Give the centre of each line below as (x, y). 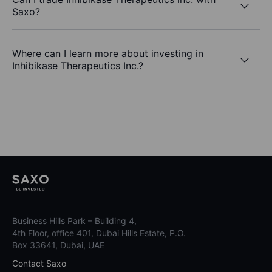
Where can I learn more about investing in (108, 54)
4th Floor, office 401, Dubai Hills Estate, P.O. (99, 233)
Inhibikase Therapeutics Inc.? (78, 66)
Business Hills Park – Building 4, (74, 221)
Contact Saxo (39, 263)
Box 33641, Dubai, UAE (58, 245)
